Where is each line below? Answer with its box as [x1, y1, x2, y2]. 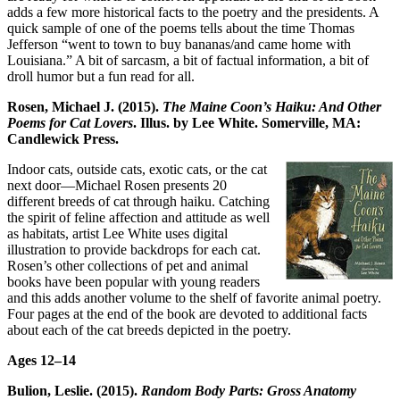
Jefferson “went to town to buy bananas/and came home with [7, 36, 351, 52]
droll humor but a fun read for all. [7, 68, 195, 84]
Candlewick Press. [7, 130, 119, 146]
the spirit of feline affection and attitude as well [7, 209, 270, 225]
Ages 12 [7, 352, 54, 368]
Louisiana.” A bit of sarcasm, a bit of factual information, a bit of [7, 52, 369, 68]
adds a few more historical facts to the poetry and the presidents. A [7, 4, 379, 20]
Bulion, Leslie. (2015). [7, 382, 141, 398]
